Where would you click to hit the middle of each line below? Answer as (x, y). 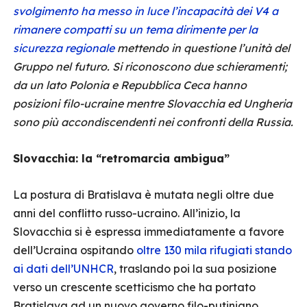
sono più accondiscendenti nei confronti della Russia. (153, 122)
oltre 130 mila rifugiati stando (214, 250)
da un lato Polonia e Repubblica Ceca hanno (130, 85)
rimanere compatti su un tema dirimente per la (135, 29)
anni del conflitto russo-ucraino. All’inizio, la (127, 213)
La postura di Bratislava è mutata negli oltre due (144, 195)
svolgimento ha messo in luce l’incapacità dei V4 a (146, 11)
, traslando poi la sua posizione (195, 269)
